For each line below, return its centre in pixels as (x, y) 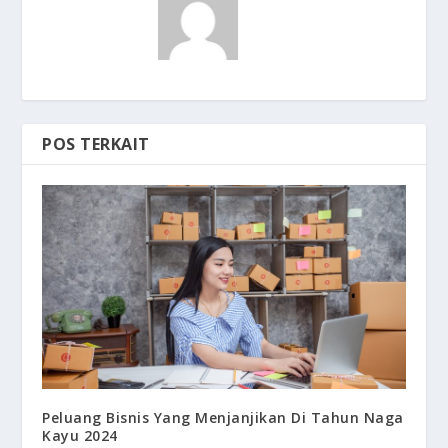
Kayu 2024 (80, 436)
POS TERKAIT (96, 144)
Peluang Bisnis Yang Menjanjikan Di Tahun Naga (223, 418)
